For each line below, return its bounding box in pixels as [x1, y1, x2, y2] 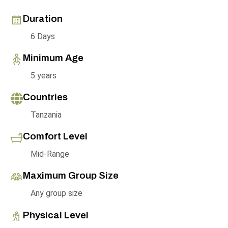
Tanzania [31, 109, 62, 120]
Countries [23, 91, 68, 102]
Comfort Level [23, 130, 88, 141]
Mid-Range [31, 149, 69, 159]
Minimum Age [23, 52, 83, 63]
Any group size [31, 188, 82, 198]
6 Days [31, 31, 55, 41]
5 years [31, 70, 56, 80]
